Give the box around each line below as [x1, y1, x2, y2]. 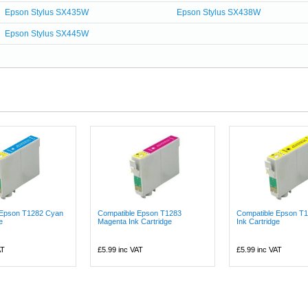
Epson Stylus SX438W [177, 8, 261, 17]
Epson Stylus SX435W [4, 8, 89, 17]
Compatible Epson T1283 [98, 209, 182, 217]
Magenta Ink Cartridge [98, 217, 173, 225]
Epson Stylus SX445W [4, 29, 89, 38]
